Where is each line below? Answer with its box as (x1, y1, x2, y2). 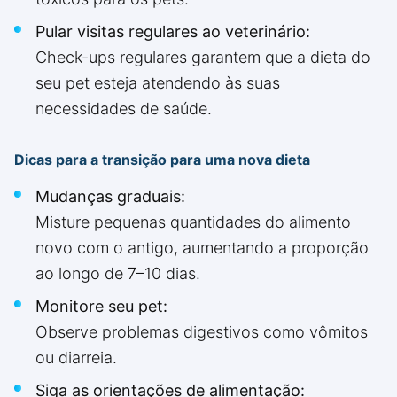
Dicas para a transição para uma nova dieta (14, 151, 310, 168)
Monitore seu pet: (35, 297, 167, 315)
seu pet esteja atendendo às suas (35, 74, 280, 92)
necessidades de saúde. (35, 99, 212, 118)
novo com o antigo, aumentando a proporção (35, 238, 369, 257)
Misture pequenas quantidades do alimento (35, 213, 351, 231)
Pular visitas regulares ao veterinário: (35, 22, 310, 41)
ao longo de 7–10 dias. (35, 264, 200, 283)
